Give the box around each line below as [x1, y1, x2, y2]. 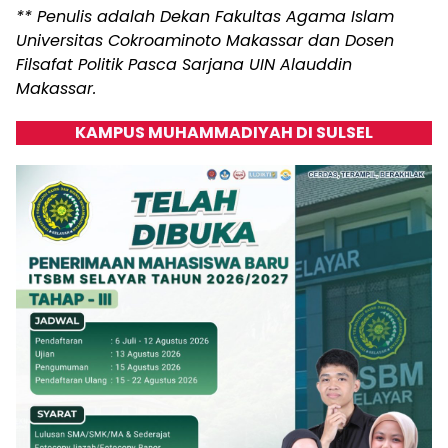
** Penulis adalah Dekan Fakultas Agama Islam [16, 4, 394, 28]
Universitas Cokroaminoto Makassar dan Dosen [16, 28, 394, 52]
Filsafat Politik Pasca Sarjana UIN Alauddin [16, 52, 352, 76]
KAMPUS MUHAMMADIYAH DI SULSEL [75, 120, 373, 144]
